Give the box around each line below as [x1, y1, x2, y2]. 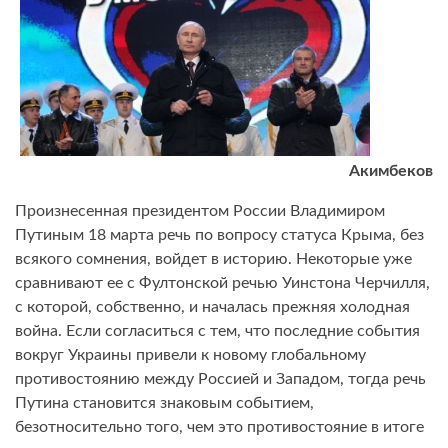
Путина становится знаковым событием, [15, 395, 314, 412]
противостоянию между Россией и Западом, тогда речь [15, 371, 426, 388]
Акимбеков [349, 163, 433, 180]
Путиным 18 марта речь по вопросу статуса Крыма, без [15, 227, 424, 244]
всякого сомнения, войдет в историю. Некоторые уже [15, 251, 412, 268]
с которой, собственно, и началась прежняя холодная [15, 299, 410, 316]
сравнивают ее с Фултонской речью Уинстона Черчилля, [15, 275, 430, 292]
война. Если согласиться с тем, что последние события [15, 323, 420, 340]
